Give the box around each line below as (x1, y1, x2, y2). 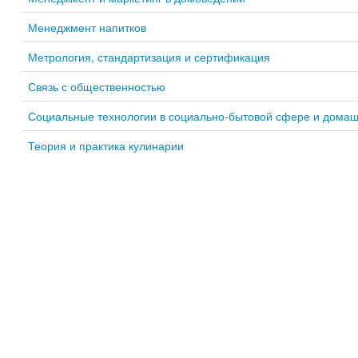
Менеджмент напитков (27, 19, 146, 35)
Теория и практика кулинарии (27, 137, 184, 153)
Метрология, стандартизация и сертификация (27, 49, 270, 65)
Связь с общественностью (27, 78, 165, 94)
